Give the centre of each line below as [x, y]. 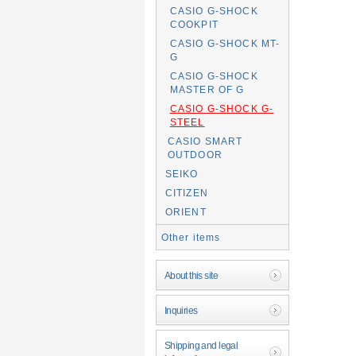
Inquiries [181, 310]
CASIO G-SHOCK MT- [225, 43]
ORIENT [186, 212]
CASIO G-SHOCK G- [222, 108]
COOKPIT [194, 24]
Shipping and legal [201, 345]
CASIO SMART [205, 141]
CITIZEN [186, 193]
